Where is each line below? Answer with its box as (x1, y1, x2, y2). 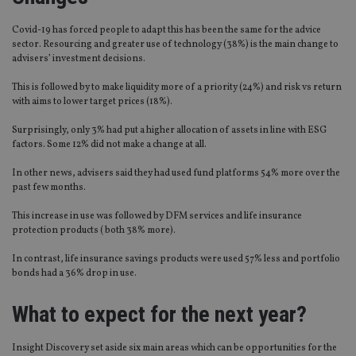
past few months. (12, 181, 86, 195)
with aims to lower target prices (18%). (12, 95, 172, 109)
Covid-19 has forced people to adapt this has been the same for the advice (12, 24, 321, 37)
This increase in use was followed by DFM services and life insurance (12, 210, 302, 223)
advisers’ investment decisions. (12, 52, 145, 66)
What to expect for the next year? (12, 301, 307, 328)
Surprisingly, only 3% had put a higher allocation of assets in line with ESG (12, 124, 327, 137)
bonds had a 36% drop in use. (12, 267, 137, 281)
